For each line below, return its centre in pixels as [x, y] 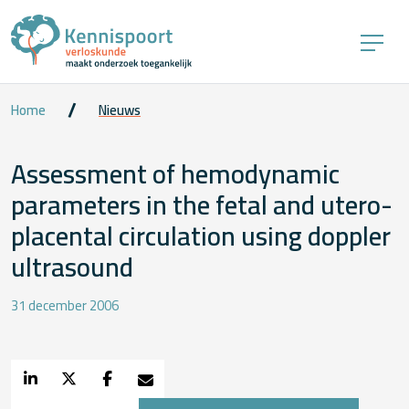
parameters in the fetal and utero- [202, 204]
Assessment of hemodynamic [175, 173]
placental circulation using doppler [201, 236]
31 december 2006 [65, 306]
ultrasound [72, 267]
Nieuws [120, 110]
